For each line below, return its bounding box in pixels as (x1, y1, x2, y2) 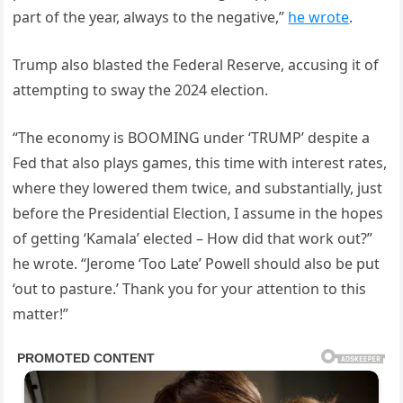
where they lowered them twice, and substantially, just (13, 178, 383, 199)
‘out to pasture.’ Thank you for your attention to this (13, 279, 367, 300)
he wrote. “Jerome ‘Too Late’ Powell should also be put (13, 254, 381, 274)
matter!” (13, 304, 69, 325)
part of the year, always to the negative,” (13, 7, 289, 28)
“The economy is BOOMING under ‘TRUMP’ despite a (13, 128, 371, 148)
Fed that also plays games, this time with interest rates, (13, 153, 388, 174)
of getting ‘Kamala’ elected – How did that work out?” (13, 228, 373, 249)
